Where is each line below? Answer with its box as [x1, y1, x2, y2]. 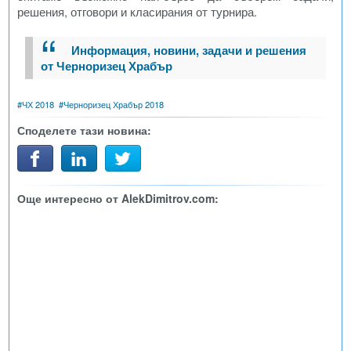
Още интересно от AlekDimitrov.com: [17, 190, 219, 207]
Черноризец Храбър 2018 [63, 98, 164, 111]
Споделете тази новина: [17, 122, 151, 139]
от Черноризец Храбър [41, 57, 172, 75]
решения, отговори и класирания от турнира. [17, 2, 257, 20]
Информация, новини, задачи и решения [71, 42, 306, 60]
